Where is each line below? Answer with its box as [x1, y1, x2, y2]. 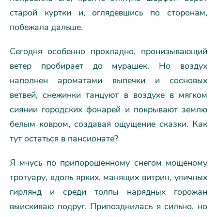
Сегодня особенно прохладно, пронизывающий [10, 46, 207, 57]
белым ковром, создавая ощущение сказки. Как [10, 118, 207, 130]
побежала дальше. [10, 21, 83, 33]
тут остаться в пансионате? [10, 133, 118, 144]
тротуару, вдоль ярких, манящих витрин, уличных [10, 171, 207, 183]
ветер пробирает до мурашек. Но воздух [10, 60, 207, 72]
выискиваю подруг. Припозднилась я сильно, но [10, 201, 207, 212]
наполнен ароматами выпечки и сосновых [10, 75, 207, 86]
